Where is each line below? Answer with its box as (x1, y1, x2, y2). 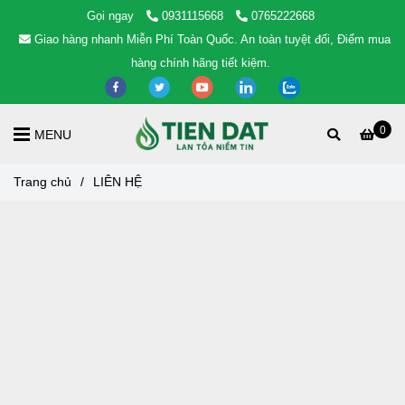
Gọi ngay (86, 9, 134, 23)
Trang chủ (14, 174, 71, 189)
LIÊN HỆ (93, 174, 142, 189)
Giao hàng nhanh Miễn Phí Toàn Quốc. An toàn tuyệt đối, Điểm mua (34, 33, 391, 46)
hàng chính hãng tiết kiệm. (130, 56, 270, 70)
